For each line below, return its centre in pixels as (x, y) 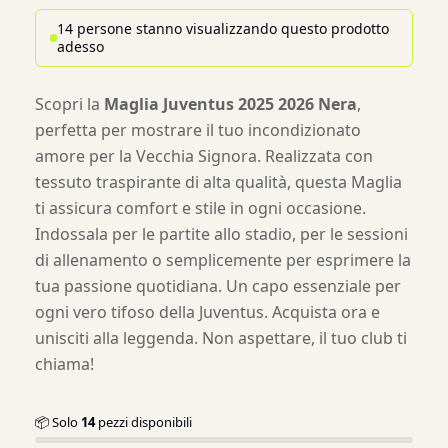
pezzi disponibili (143, 422)
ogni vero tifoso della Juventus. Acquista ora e (207, 312)
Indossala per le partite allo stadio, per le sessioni (221, 234)
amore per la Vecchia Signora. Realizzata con (204, 156)
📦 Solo (58, 422)
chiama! (64, 364)
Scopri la (69, 104)
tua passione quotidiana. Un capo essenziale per (218, 286)
